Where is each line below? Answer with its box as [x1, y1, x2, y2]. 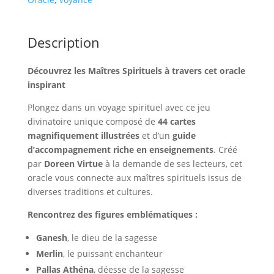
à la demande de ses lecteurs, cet [102, 157, 242, 169]
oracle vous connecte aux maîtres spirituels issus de [27, 171, 242, 183]
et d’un [139, 129, 172, 141]
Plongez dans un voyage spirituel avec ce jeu [27, 101, 210, 113]
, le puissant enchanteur [62, 247, 163, 259]
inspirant [27, 78, 65, 91]
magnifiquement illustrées [27, 129, 139, 141]
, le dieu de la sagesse [67, 231, 157, 243]
